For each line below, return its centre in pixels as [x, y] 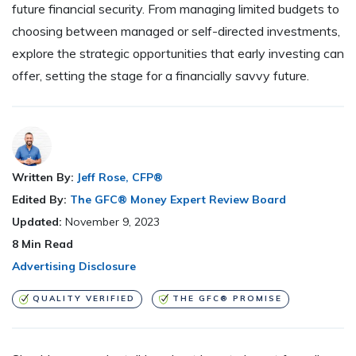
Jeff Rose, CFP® [120, 178]
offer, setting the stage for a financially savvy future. [161, 76]
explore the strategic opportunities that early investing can [178, 54]
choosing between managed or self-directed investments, [176, 31]
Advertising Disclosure [74, 267]
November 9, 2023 [112, 222]
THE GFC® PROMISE [227, 299]
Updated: [39, 222]
